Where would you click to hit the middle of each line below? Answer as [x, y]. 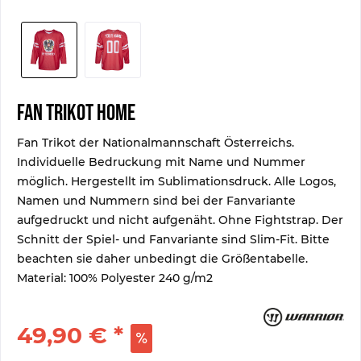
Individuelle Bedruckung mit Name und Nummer [161, 162]
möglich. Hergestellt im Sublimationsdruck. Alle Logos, [176, 181]
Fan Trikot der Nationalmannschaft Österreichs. [156, 143]
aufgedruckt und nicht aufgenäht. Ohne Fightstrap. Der [180, 220]
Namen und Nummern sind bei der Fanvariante [156, 201]
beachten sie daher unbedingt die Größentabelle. [162, 259]
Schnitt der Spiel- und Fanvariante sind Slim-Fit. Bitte [173, 239]
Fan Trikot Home [76, 113]
